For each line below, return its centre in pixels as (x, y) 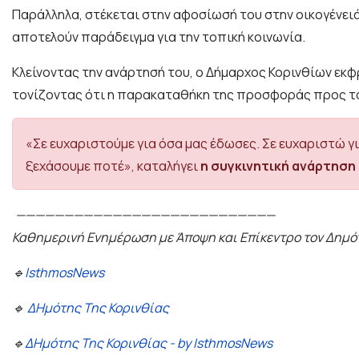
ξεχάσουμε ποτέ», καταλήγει (112, 166)
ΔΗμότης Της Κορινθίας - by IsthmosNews (149, 343)
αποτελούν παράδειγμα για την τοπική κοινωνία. (159, 37)
